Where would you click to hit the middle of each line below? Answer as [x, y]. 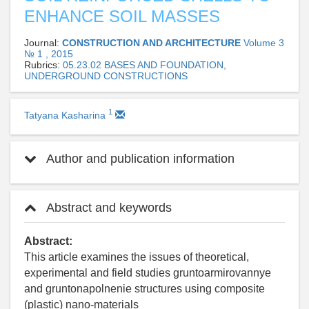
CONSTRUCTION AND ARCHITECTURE [153, 42]
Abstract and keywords [108, 207]
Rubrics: [43, 64]
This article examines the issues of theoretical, [137, 257]
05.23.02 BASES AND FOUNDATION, [144, 64]
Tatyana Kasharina [66, 115]
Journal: [43, 42]
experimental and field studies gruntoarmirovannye [148, 272]
